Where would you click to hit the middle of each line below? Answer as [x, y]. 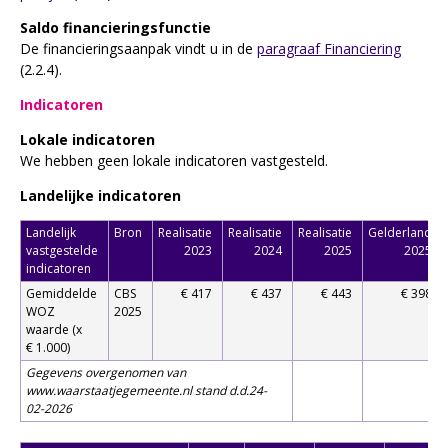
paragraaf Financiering [329, 48]
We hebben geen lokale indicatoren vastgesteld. [174, 160]
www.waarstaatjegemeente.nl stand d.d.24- [146, 390]
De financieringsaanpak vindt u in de [138, 48]
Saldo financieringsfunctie [115, 27]
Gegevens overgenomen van [106, 372]
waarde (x [54, 329]
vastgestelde [62, 250]
